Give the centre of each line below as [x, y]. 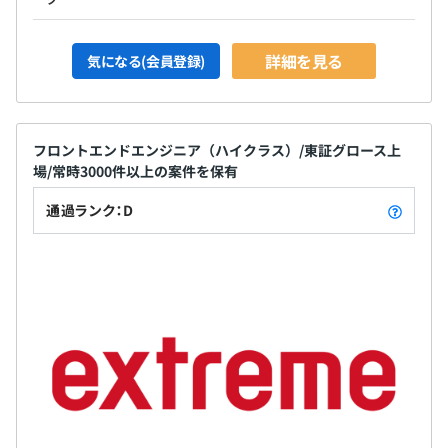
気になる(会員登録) [146, 60]
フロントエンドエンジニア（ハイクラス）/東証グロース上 [217, 149]
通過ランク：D [90, 209]
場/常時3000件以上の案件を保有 [135, 170]
